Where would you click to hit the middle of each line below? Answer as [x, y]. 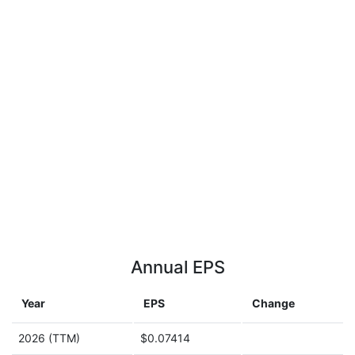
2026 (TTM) [49, 338]
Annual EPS [177, 267]
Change [273, 303]
